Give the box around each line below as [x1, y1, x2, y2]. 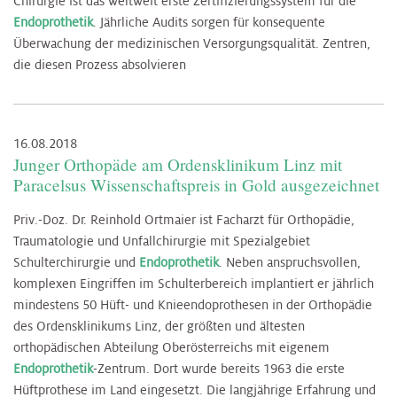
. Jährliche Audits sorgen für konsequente [93, 13, 325, 30]
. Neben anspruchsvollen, [219, 253, 361, 270]
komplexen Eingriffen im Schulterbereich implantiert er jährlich [13, 275, 374, 292]
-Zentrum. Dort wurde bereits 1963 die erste [93, 360, 345, 377]
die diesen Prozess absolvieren [13, 56, 186, 73]
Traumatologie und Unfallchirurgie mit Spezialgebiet [13, 232, 310, 249]
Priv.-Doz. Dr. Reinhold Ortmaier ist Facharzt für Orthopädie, [13, 211, 354, 228]
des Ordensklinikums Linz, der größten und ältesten [13, 317, 305, 334]
